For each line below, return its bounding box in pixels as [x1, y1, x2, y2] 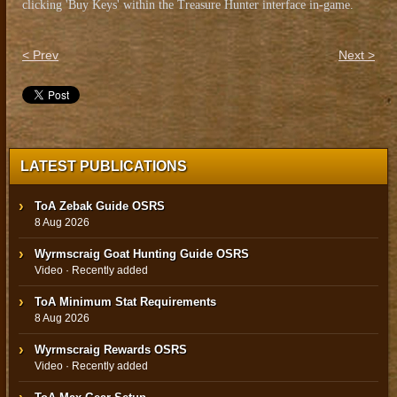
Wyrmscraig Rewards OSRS [35, 343, 187, 357]
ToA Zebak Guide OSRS [35, 199, 165, 214]
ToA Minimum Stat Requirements [35, 295, 216, 309]
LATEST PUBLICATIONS [20, 159, 187, 175]
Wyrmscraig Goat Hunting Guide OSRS [35, 247, 249, 261]
